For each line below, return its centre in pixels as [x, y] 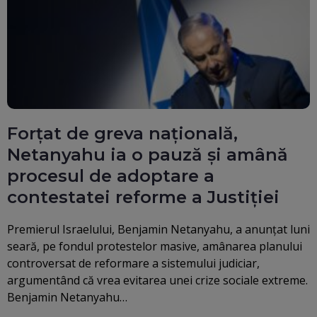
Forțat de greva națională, [122, 133]
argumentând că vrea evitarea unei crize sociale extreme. [157, 280]
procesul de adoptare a [111, 175]
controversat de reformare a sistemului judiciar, [133, 263]
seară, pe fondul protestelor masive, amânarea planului [155, 246]
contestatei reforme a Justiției [143, 197]
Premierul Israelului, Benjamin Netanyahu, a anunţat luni [158, 229]
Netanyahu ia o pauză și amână [148, 154]
